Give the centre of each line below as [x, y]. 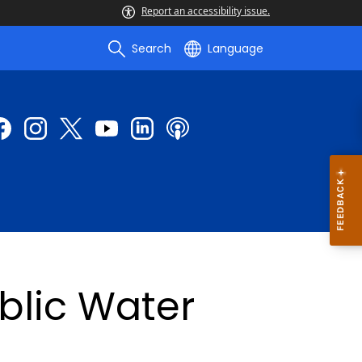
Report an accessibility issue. [206, 11]
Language [236, 48]
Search [152, 48]
